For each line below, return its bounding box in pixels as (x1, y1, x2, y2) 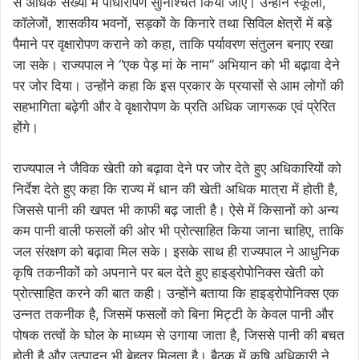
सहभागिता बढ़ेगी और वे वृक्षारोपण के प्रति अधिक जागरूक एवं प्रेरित (13, 99, 336, 115)
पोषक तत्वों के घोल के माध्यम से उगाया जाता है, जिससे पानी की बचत (13, 327, 345, 344)
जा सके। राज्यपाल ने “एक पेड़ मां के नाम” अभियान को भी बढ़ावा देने (13, 57, 340, 74)
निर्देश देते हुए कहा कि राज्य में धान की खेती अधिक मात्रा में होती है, (13, 181, 338, 198)
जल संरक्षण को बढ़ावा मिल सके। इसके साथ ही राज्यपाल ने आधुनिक (13, 244, 340, 260)
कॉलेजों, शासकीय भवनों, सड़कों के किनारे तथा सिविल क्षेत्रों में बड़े (13, 15, 332, 32)
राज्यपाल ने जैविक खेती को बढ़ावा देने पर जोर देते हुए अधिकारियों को (13, 160, 341, 177)
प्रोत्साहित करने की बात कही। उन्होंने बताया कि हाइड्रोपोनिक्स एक (13, 285, 339, 302)
